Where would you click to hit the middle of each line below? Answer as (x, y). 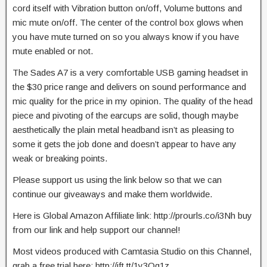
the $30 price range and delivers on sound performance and (129, 87)
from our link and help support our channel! (97, 230)
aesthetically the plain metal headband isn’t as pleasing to (123, 130)
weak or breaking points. (60, 158)
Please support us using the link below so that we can (117, 180)
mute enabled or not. (53, 51)
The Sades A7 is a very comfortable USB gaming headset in (130, 72)
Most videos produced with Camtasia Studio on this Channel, (132, 251)
